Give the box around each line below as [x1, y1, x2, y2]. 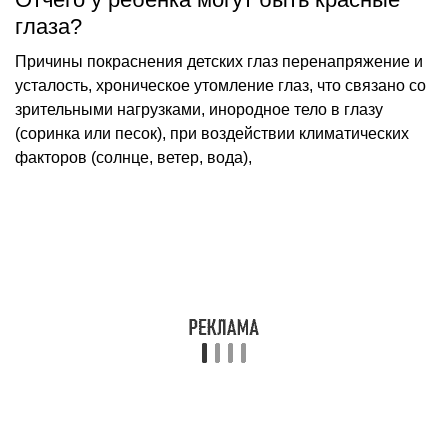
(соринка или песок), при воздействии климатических [15, 124, 409, 142]
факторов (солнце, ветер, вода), [15, 148, 252, 166]
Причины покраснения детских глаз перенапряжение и [15, 52, 423, 70]
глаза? [15, 13, 82, 39]
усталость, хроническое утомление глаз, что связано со [15, 76, 426, 94]
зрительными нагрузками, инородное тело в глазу [15, 100, 383, 118]
